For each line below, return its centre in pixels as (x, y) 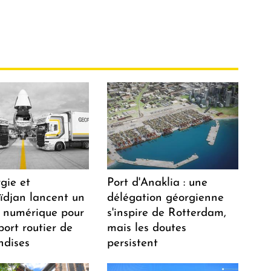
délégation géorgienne (166, 198)
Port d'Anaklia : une (158, 183)
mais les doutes (147, 228)
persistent (133, 243)
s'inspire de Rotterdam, (167, 213)
